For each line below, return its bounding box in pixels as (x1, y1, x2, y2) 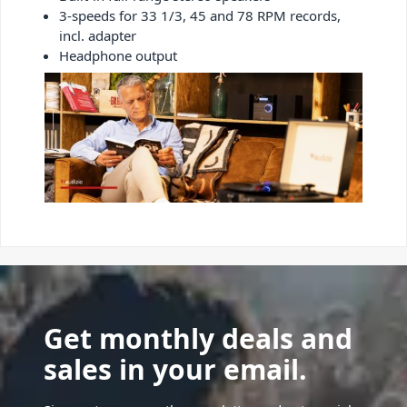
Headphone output (59, 45, 177, 65)
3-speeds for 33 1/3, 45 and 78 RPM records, (59, 5, 341, 25)
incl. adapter (59, 25, 136, 45)
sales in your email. (44, 351, 307, 389)
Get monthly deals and (44, 320, 352, 358)
